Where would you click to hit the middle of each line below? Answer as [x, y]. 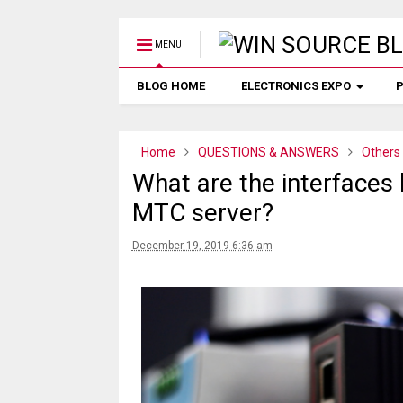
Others [381, 152]
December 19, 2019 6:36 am [202, 246]
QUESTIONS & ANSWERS [268, 152]
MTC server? [202, 213]
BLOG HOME [170, 86]
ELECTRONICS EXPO [296, 86]
